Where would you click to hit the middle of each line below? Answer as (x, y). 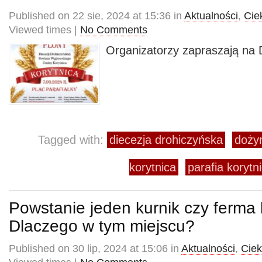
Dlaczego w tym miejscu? (102, 226)
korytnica (153, 167)
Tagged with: (73, 140)
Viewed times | (44, 30)
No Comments (114, 30)
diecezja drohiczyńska (166, 140)
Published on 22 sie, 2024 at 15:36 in (96, 16)
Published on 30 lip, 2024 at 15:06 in (95, 249)
